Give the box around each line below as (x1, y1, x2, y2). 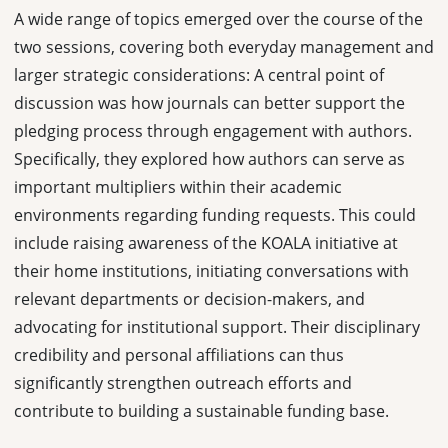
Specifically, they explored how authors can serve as (14, 147, 405, 170)
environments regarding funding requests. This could (14, 203, 416, 226)
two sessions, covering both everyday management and (14, 35, 434, 58)
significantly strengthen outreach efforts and (14, 371, 352, 394)
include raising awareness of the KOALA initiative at (14, 231, 398, 254)
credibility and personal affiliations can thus (14, 343, 344, 366)
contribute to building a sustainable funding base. (14, 399, 389, 422)
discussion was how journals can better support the (14, 91, 405, 114)
